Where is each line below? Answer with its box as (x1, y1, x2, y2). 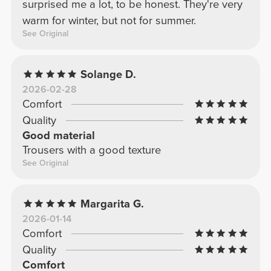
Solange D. (80, 67, 137, 81)
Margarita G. (80, 197, 145, 211)
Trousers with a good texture (22, 143, 161, 157)
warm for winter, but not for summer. (22, 13, 196, 27)
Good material (22, 128, 95, 142)
